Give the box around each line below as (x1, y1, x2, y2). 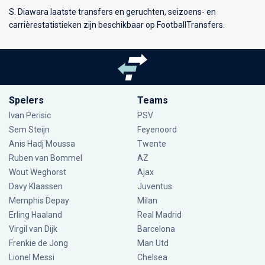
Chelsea (137, 253, 167, 262)
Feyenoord (137, 125, 177, 134)
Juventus (137, 182, 172, 191)
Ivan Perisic (9, 111, 51, 120)
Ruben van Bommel (9, 153, 82, 163)
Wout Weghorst (9, 167, 66, 177)
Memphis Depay (9, 196, 69, 205)
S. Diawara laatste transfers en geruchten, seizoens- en (9, 7, 216, 17)
